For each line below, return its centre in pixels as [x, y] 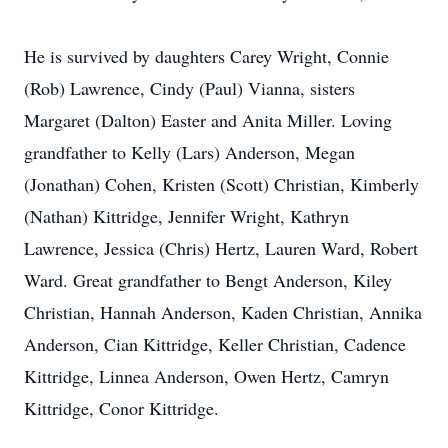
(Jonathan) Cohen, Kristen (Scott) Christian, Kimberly [221, 184]
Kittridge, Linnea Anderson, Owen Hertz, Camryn [206, 376]
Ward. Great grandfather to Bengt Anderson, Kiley [208, 280]
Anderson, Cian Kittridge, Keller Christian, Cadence [215, 344]
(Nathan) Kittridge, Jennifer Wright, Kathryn [186, 216]
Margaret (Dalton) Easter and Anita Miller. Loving [208, 120]
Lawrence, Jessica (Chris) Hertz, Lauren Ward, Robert [221, 248]
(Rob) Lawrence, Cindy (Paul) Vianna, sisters [189, 88]
